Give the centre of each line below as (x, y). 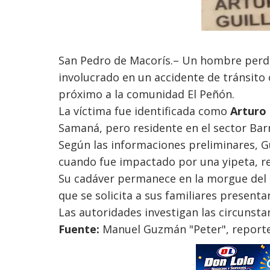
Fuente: (79, 229)
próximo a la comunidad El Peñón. (146, 94)
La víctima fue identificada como (144, 111)
